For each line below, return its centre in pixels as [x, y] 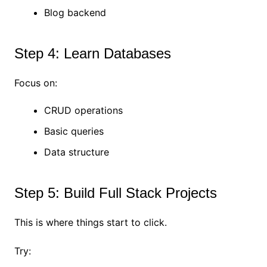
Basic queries [74, 131]
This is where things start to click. [90, 223]
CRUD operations [83, 111]
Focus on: [35, 83]
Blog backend [75, 13]
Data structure [76, 152]
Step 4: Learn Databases [92, 54]
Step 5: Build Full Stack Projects [115, 193]
